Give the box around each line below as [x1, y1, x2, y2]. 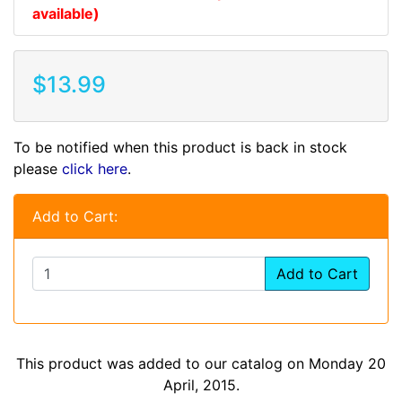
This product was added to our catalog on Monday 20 [16, 354, 386, 373]
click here [62, 160, 127, 179]
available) [32, 4, 100, 23]
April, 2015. [162, 376, 240, 395]
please [13, 160, 62, 179]
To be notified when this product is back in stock [13, 138, 347, 157]
